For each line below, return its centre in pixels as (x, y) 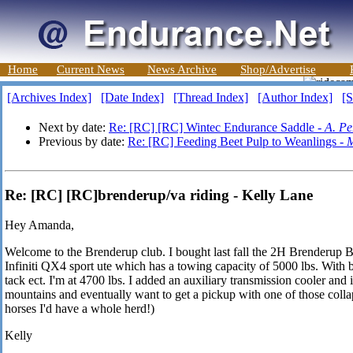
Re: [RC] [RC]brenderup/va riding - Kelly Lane (159, 195)
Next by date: (74, 127)
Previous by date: (83, 141)
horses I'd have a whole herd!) (80, 309)
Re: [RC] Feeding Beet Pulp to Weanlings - (237, 141)
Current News (91, 69)
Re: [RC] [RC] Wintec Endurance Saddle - (217, 127)
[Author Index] (295, 97)
